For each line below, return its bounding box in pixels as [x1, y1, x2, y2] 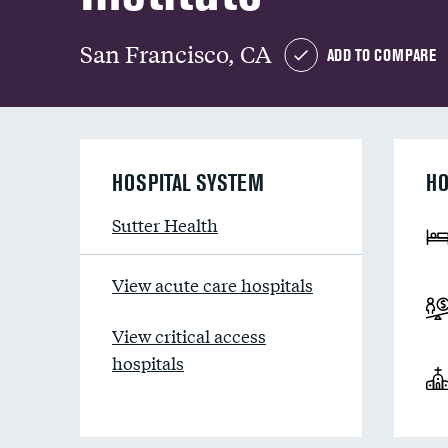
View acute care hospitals [112, 272, 313, 297]
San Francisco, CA [80, 39, 272, 68]
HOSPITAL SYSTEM [112, 169, 264, 196]
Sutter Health [112, 212, 218, 237]
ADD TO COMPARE [327, 45, 436, 65]
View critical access [112, 323, 266, 348]
